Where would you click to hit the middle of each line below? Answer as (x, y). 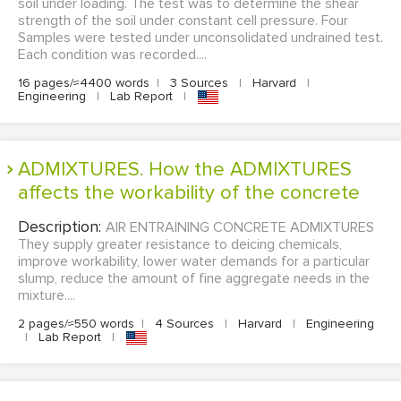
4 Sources (184, 324)
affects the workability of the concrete (189, 193)
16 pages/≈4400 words (84, 83)
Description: (62, 227)
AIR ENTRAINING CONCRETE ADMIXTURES (240, 228)
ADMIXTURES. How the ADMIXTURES (24, 170)
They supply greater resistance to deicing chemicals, (180, 245)
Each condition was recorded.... (112, 55)
